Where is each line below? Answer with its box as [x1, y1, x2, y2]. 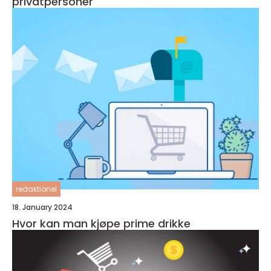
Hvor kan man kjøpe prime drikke [12, 215, 191, 231]
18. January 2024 [12, 201, 73, 212]
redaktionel [16, 183, 57, 194]
